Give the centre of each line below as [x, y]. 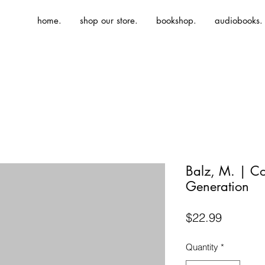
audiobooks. [239, 20]
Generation [217, 186]
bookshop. [176, 20]
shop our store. [109, 20]
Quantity [202, 247]
